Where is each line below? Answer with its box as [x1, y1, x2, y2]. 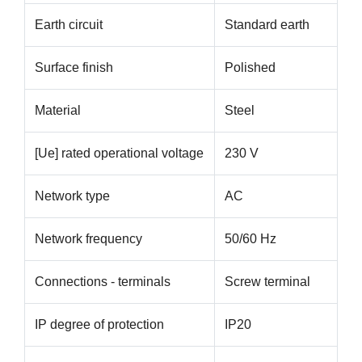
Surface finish [35, 61, 113, 75]
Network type [35, 189, 110, 204]
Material [35, 103, 81, 118]
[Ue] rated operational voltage [35, 146, 204, 161]
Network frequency [35, 232, 142, 246]
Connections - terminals [35, 275, 170, 289]
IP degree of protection [35, 318, 164, 332]
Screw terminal [225, 275, 310, 289]
